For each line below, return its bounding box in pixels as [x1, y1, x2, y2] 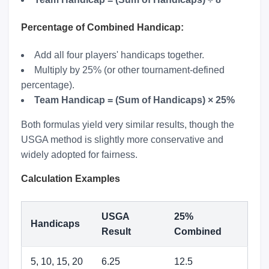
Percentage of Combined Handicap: [21, 22, 184, 32]
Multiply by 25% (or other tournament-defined [34, 65, 225, 76]
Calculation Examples [21, 174, 120, 184]
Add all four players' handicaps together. [34, 50, 204, 61]
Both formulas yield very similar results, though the [21, 119, 234, 130]
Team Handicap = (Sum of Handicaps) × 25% [34, 95, 235, 106]
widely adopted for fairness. [21, 150, 138, 160]
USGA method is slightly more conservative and [21, 134, 223, 145]
